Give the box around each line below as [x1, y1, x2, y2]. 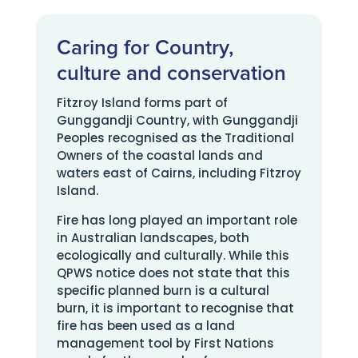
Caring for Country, [56, 38, 233, 58]
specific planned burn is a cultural [56, 282, 269, 299]
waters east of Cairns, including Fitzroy [56, 165, 301, 181]
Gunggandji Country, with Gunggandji [56, 112, 298, 129]
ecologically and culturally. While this [56, 247, 289, 264]
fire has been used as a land [56, 317, 235, 334]
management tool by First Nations [56, 335, 274, 352]
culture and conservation [56, 63, 286, 84]
